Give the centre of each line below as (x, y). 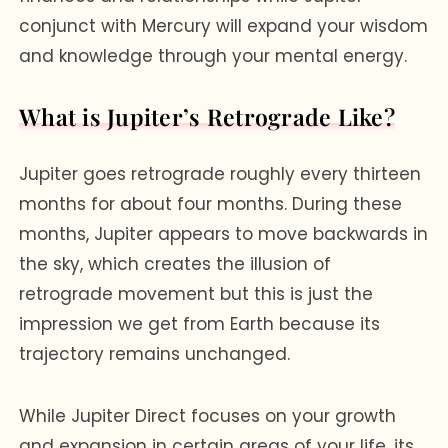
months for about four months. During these (211, 203)
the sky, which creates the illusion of (175, 263)
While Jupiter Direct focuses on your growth (208, 415)
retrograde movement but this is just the (196, 293)
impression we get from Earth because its (200, 323)
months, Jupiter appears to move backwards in (224, 233)
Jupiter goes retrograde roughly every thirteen (220, 173)
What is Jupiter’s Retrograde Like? (207, 116)
